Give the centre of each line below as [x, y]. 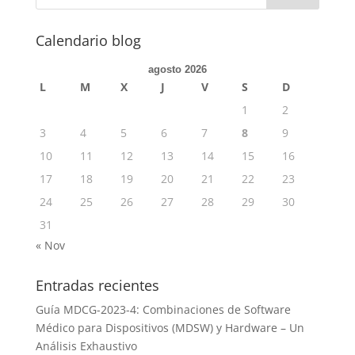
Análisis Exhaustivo [86, 346]
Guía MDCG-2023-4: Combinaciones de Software [163, 309]
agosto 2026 [177, 69]
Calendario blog [88, 40]
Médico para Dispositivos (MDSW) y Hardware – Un [170, 328]
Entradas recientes [97, 285]
